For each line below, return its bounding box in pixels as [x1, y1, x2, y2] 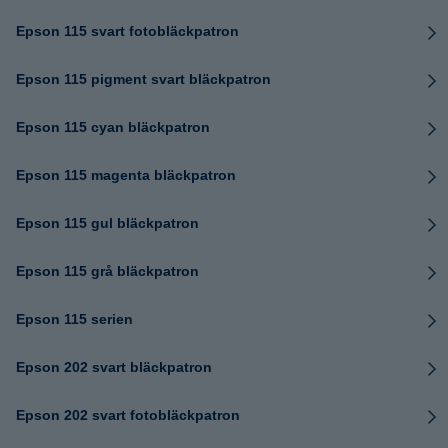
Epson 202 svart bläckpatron [16, 359, 212, 375]
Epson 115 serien [16, 311, 133, 327]
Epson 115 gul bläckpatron [16, 215, 199, 231]
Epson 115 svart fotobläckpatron [16, 23, 239, 39]
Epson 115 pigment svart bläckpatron [16, 71, 271, 87]
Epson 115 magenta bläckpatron [16, 167, 236, 183]
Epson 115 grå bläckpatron [16, 263, 199, 279]
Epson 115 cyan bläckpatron [16, 119, 210, 135]
